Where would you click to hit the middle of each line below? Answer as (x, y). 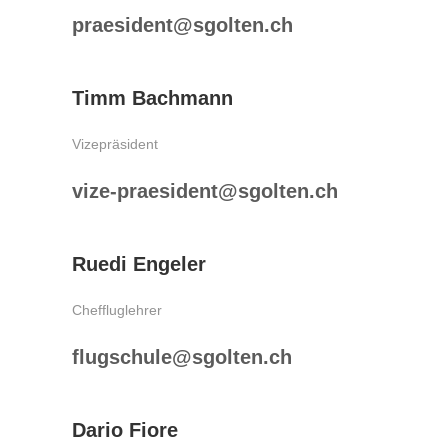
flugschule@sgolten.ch (182, 357)
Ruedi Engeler (139, 264)
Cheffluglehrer (117, 310)
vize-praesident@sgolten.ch (205, 191)
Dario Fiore (125, 430)
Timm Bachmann (152, 98)
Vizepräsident (115, 144)
